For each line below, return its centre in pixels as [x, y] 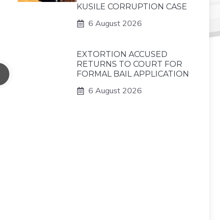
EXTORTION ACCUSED [122, 54]
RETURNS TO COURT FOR [129, 64]
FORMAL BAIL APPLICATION [133, 74]
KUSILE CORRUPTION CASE [132, 7]
